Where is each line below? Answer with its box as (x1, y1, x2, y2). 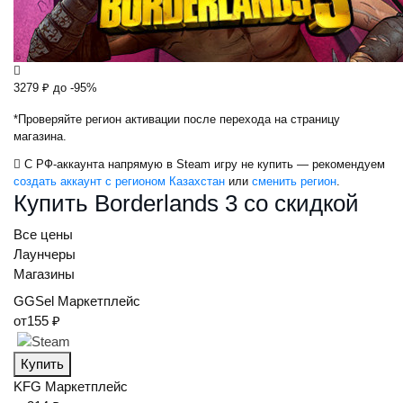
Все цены (13, 227, 73, 242)
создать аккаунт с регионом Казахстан (13, 175, 225, 188)
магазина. (13, 130, 67, 143)
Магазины (13, 266, 75, 282)
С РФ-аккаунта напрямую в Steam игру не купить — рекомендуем (24, 157, 385, 171)
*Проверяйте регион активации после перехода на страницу (13, 112, 340, 126)
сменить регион (252, 175, 336, 188)
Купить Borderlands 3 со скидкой (13, 190, 359, 217)
